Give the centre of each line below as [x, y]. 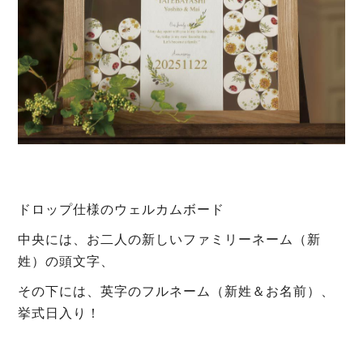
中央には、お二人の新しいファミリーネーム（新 [170, 239]
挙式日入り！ [60, 313]
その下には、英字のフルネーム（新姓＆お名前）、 [177, 291]
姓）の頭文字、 [66, 261]
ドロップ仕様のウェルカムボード [122, 209]
